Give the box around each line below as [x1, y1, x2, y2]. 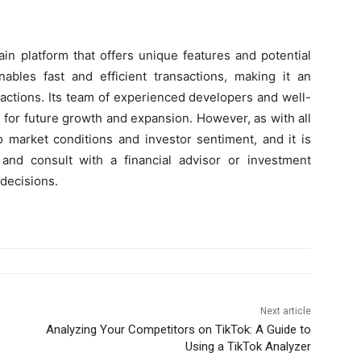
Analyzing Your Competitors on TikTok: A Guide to [45, 322, 311, 337]
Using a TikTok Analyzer [185, 338, 311, 354]
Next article [259, 305, 311, 317]
